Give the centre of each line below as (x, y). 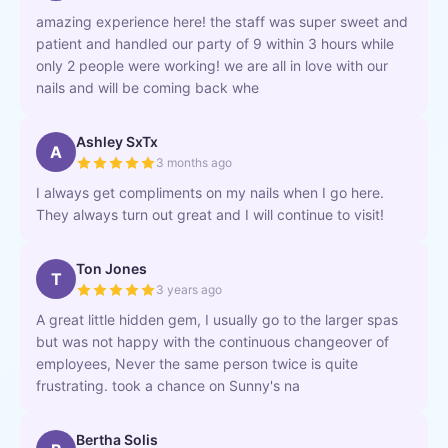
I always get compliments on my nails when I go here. (210, 192)
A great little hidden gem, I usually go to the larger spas (217, 319)
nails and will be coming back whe (147, 87)
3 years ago (189, 289)
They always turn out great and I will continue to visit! (210, 214)
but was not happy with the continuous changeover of (212, 341)
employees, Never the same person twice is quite (197, 363)
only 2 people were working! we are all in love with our (212, 65)
